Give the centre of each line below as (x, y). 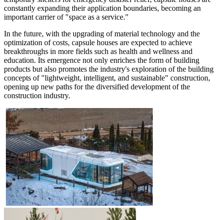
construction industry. (37, 95)
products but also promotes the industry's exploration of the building (109, 69)
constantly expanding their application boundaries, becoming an (102, 8)
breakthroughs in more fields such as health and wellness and (98, 51)
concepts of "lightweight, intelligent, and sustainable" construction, (107, 78)
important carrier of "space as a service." (66, 17)
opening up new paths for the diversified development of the (97, 86)
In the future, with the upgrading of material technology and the (102, 33)
